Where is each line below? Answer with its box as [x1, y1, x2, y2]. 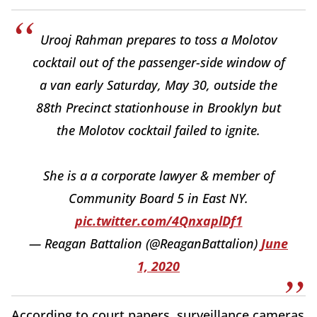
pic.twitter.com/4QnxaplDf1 [74, 212, 243, 229]
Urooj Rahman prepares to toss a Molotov [40, 30, 277, 48]
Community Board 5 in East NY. [69, 189, 248, 207]
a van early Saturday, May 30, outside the [40, 76, 277, 93]
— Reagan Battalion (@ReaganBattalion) [29, 234, 261, 252]
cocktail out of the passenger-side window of [32, 53, 285, 71]
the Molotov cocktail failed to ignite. [57, 121, 260, 139]
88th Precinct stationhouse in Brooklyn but [36, 98, 281, 116]
